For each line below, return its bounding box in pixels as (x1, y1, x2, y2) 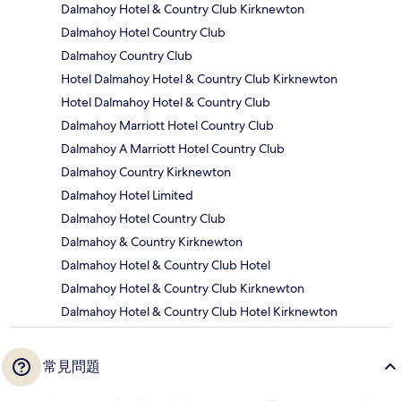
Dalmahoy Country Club (61, 47, 192, 64)
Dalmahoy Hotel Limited (61, 186, 193, 203)
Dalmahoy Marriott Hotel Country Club (61, 116, 274, 133)
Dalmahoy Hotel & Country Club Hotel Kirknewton (61, 303, 337, 320)
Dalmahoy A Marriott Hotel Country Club (61, 140, 285, 157)
